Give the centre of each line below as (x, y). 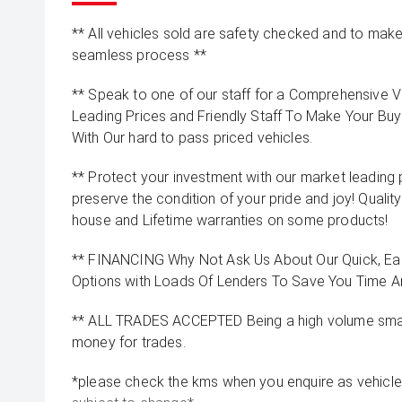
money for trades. (129, 342)
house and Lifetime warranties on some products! (230, 220)
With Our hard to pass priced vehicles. (192, 138)
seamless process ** (140, 55)
